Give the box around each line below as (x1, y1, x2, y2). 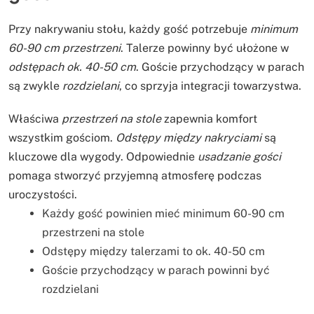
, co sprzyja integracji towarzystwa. (119, 78, 301, 93)
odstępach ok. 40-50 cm (8, 60, 136, 74)
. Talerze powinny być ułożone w (121, 41, 289, 55)
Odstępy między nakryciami (116, 130, 261, 144)
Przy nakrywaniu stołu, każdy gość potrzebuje (8, 22, 250, 36)
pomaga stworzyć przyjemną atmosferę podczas (8, 168, 261, 182)
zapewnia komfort (161, 111, 257, 125)
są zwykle (8, 78, 62, 93)
